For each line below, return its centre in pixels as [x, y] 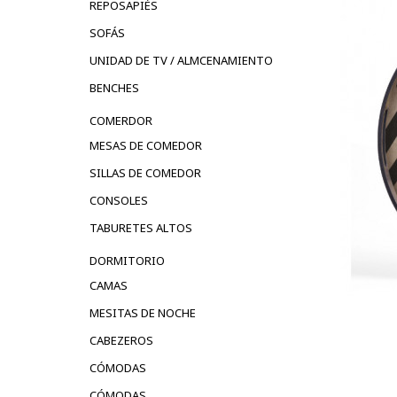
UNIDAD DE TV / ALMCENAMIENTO [181, 60]
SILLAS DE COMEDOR [145, 172]
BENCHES [114, 87]
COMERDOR [121, 120]
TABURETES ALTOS [141, 227]
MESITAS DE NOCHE [143, 312]
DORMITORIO [127, 260]
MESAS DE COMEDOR [146, 145]
